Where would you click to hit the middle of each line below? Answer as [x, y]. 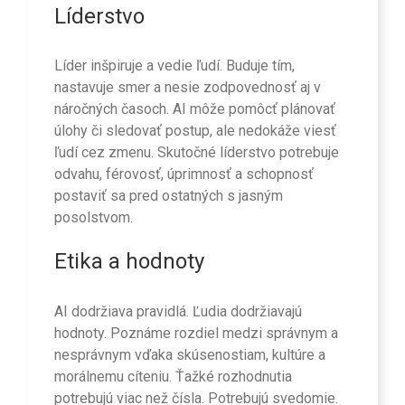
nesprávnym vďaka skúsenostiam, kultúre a [190, 354]
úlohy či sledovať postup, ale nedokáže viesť [195, 131]
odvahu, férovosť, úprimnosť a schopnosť [184, 174]
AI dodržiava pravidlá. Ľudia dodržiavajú [178, 311]
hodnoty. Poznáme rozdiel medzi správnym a [196, 333]
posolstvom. [94, 218]
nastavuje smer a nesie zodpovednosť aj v [188, 88]
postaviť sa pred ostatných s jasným [169, 196]
